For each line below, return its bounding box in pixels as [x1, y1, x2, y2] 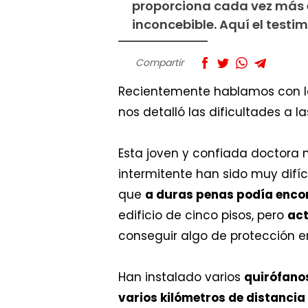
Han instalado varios [118, 269, 244, 286]
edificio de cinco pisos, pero [118, 207, 287, 224]
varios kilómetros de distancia [118, 289, 305, 307]
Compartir [135, 56, 184, 70]
